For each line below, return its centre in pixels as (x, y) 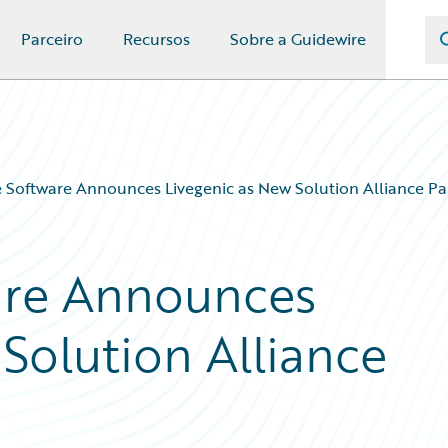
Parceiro (52, 39)
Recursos (156, 39)
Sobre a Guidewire (298, 39)
